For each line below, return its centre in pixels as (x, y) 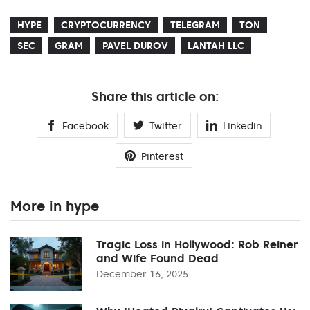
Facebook (85, 126)
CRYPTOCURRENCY (106, 25)
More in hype (55, 206)
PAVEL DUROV (135, 45)
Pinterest (162, 156)
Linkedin (242, 126)
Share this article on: (155, 96)
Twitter (166, 126)
